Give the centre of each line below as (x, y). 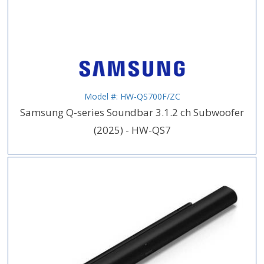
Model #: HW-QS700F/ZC (132, 96)
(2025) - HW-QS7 (132, 130)
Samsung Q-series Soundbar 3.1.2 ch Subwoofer (132, 112)
